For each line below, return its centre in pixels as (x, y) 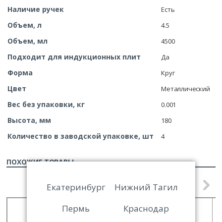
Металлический (186, 88)
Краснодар (146, 208)
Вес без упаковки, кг (46, 104)
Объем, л (25, 25)
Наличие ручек (36, 9)
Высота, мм (29, 120)
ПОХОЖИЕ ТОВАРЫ (40, 162)
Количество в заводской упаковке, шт (81, 136)
